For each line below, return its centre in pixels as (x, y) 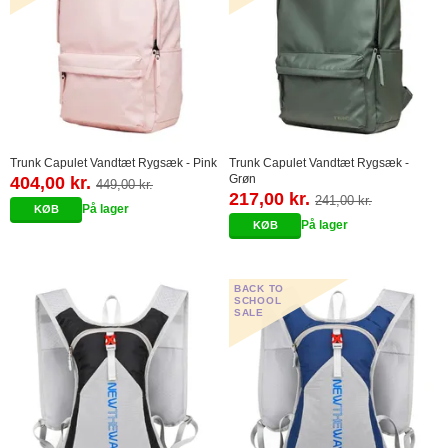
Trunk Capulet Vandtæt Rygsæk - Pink (113, 162)
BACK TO (259, 288)
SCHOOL (258, 300)
